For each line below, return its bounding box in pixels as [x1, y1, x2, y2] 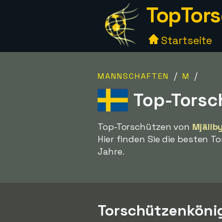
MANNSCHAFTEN [98, 71, 169, 81]
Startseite [159, 34, 213, 47]
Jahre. [98, 146, 124, 157]
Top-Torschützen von [98, 121, 192, 132]
